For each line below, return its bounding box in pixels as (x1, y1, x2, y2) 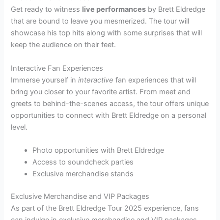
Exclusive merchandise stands (32, 169, 134, 179)
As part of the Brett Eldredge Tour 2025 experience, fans (11, 204, 199, 213)
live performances (82, 5, 146, 14)
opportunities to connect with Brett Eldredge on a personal (11, 110, 207, 120)
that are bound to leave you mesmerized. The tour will (11, 17, 190, 26)
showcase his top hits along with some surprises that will (11, 28, 202, 38)
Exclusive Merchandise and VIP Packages (11, 192, 150, 201)
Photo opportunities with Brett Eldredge (32, 146, 165, 155)
